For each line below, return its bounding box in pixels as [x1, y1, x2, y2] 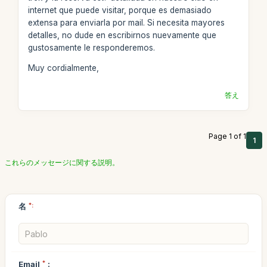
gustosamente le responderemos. [27, 42, 155, 52]
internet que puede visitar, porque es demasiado [27, 5, 212, 15]
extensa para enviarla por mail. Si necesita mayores [27, 17, 225, 27]
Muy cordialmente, [27, 63, 99, 73]
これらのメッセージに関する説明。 [5, 158, 119, 167]
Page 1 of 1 [209, 132, 246, 141]
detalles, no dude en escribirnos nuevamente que [27, 30, 216, 40]
